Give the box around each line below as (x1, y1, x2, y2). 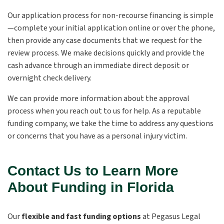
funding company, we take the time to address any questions (7, 118, 213, 129)
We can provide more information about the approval (7, 93, 189, 104)
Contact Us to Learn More (7, 163, 178, 178)
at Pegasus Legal (141, 211, 200, 222)
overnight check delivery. (7, 72, 91, 83)
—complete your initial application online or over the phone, (7, 22, 215, 33)
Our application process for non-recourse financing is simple (7, 10, 213, 21)
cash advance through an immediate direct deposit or (7, 60, 189, 71)
